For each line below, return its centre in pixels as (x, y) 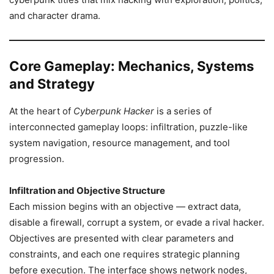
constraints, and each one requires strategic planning (124, 254)
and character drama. (55, 16)
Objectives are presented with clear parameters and (121, 238)
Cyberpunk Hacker (114, 111)
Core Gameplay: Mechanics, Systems (131, 66)
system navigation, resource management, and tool (120, 143)
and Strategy (52, 84)
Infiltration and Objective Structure (87, 191)
